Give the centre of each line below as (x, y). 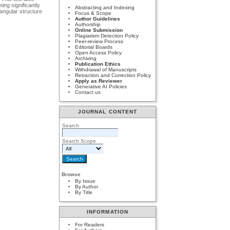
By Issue (85, 181)
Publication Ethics (98, 64)
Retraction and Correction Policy (113, 75)
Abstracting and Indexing (105, 8)
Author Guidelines (98, 19)
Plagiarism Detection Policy (107, 36)
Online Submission (99, 30)
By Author (87, 187)
